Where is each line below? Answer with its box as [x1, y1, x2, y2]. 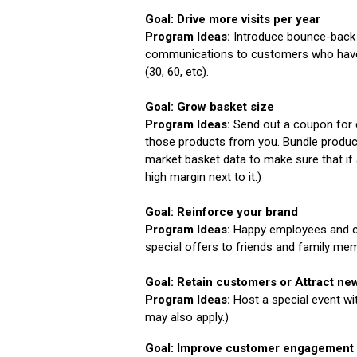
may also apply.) [145, 310, 229, 325]
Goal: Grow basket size [145, 100, 274, 115]
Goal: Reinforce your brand [145, 205, 298, 220]
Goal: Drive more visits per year [145, 12, 320, 27]
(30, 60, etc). [145, 65, 209, 80]
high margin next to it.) [145, 170, 261, 185]
